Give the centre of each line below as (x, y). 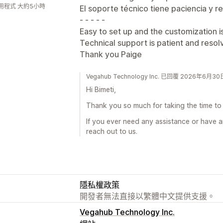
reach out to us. (112, 131)
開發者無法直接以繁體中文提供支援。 (147, 196)
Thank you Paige (111, 54)
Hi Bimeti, (101, 89)
